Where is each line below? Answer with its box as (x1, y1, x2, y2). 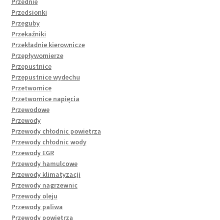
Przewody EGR (11, 148, 54, 157)
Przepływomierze (11, 51, 63, 60)
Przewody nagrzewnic (11, 180, 78, 190)
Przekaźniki (11, 29, 46, 38)
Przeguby (11, 18, 40, 27)
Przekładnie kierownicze (11, 40, 85, 49)
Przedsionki (11, 7, 47, 17)
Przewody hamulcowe (11, 159, 78, 168)
